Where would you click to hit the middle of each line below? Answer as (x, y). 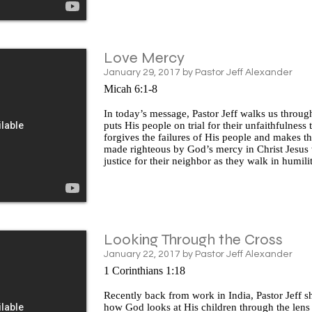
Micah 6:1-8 (131, 88)
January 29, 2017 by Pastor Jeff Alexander (198, 72)
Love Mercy (144, 58)
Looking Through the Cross (193, 240)
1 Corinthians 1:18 (145, 270)
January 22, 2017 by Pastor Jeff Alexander (198, 254)
